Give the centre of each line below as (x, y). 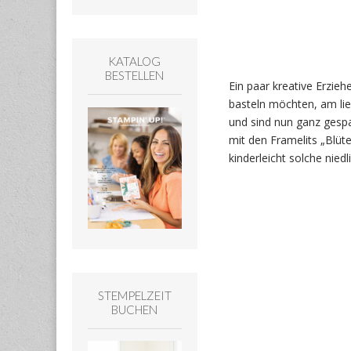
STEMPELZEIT (134, 295)
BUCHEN (135, 309)
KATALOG (135, 62)
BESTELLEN (135, 76)
